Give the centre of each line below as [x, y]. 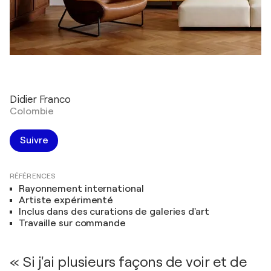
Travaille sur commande [72, 223]
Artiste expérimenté [66, 200]
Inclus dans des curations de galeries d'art [114, 212]
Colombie [32, 111]
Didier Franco [40, 100]
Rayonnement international [81, 189]
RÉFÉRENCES [33, 176]
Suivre [34, 140]
